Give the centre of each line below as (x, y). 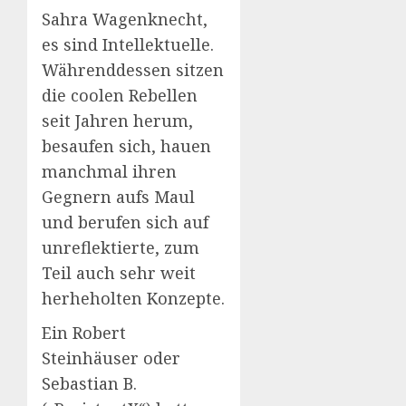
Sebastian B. (89, 383)
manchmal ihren (109, 171)
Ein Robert (84, 332)
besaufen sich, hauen (126, 145)
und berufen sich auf (125, 222)
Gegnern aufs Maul (118, 196)
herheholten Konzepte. (133, 298)
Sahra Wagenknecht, (125, 19)
